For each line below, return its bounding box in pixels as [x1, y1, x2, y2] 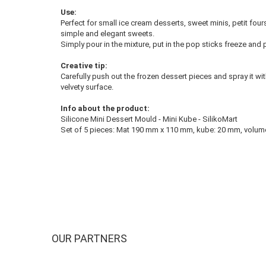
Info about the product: [61, 104, 150, 113]
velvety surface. [61, 83, 113, 91]
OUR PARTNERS [52, 232, 127, 245]
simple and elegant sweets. [61, 29, 154, 38]
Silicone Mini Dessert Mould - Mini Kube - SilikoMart [61, 115, 237, 123]
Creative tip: [61, 61, 107, 70]
